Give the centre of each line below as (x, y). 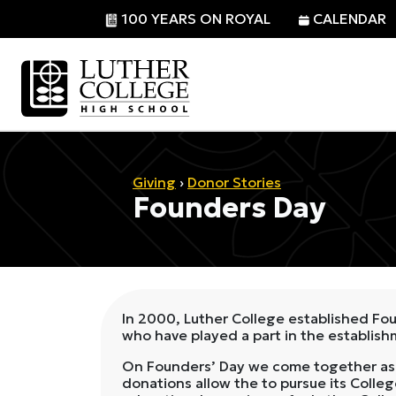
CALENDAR (350, 19)
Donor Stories (234, 182)
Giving (154, 182)
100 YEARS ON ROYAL (196, 19)
